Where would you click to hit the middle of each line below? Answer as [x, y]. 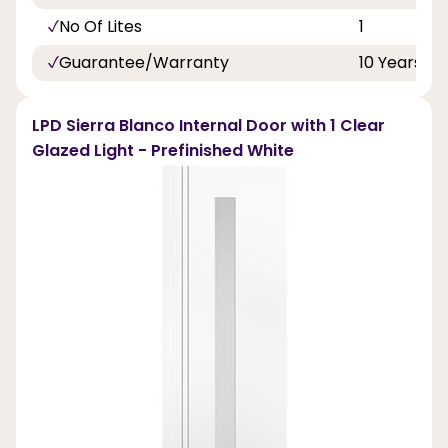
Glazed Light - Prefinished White [163, 150]
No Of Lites [100, 26]
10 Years [390, 62]
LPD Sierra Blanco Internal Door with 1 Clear [208, 125]
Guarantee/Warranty [144, 62]
